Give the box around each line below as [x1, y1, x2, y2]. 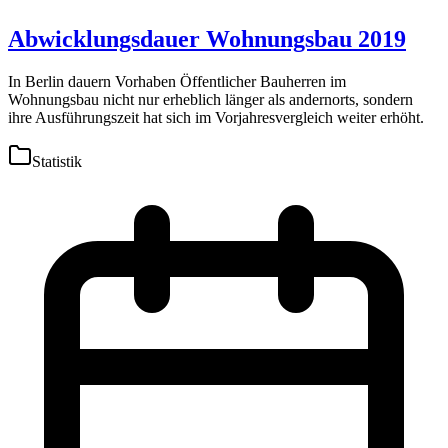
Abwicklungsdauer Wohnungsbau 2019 [8, 25, 406, 52]
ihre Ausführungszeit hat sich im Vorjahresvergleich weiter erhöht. [8, 108, 424, 126]
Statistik [32, 152, 82, 170]
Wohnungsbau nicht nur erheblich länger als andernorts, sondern [8, 90, 413, 108]
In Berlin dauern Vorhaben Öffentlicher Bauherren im [8, 72, 346, 90]
